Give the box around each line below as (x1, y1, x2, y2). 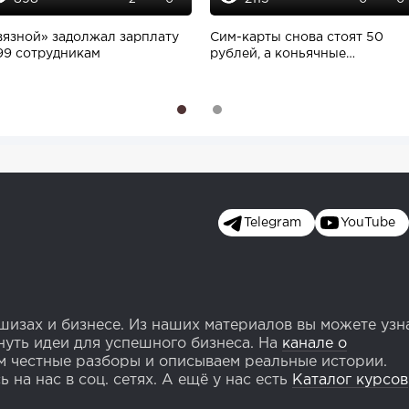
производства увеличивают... (210, 65, 398, 77)
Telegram (244, 217, 301, 229)
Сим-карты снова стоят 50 (210, 32, 383, 44)
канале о (282, 337, 347, 351)
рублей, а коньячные (210, 48, 346, 60)
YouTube (341, 217, 395, 229)
